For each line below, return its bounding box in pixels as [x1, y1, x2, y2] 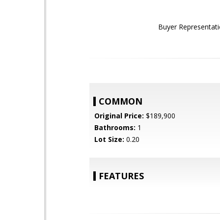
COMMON [99, 95, 142, 107]
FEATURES [99, 170, 144, 182]
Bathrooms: [94, 123, 136, 132]
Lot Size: [94, 135, 124, 144]
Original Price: [94, 111, 144, 120]
